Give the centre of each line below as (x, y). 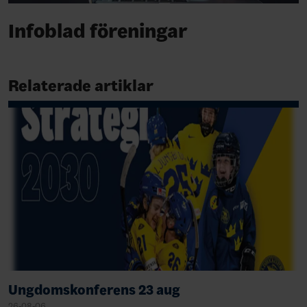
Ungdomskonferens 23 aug (94, 290)
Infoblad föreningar (98, 31)
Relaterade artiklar (81, 85)
